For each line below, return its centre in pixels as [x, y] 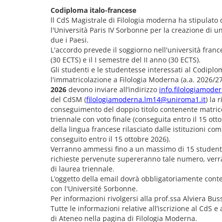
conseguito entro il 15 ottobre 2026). [111, 139]
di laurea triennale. [83, 169]
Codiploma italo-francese [93, 10]
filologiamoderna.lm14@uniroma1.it [146, 99]
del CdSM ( [68, 99]
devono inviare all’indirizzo [113, 89]
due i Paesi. [71, 40]
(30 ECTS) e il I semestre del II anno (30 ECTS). [127, 60]
